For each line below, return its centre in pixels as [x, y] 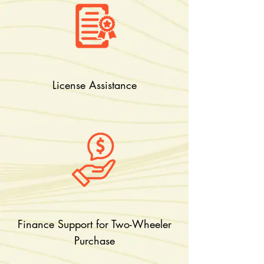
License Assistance [94, 85]
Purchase [94, 240]
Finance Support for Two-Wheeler [94, 224]
